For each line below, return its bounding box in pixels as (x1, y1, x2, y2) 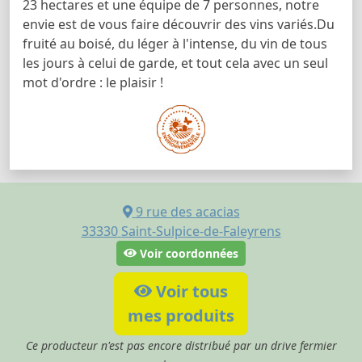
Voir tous (152, 280, 229, 302)
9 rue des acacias (135, 202, 240, 221)
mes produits (128, 304, 234, 326)
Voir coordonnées (136, 245, 238, 261)
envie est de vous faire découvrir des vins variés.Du (23, 15, 335, 33)
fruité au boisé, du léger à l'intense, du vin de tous (23, 34, 327, 53)
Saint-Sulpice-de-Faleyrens (120, 221, 281, 240)
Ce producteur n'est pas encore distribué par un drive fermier (25, 337, 337, 353)
